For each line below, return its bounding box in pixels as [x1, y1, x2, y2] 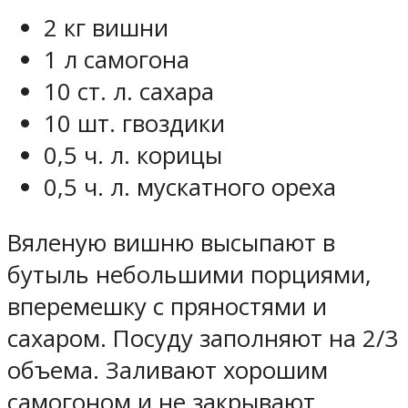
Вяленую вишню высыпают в [7, 226, 335, 259]
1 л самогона [44, 43, 189, 76]
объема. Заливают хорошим [7, 353, 328, 386]
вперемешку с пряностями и [7, 290, 327, 322]
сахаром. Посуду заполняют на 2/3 [7, 321, 398, 354]
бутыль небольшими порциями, [7, 258, 372, 291]
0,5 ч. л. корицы [44, 138, 222, 171]
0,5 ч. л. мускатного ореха [44, 170, 336, 203]
